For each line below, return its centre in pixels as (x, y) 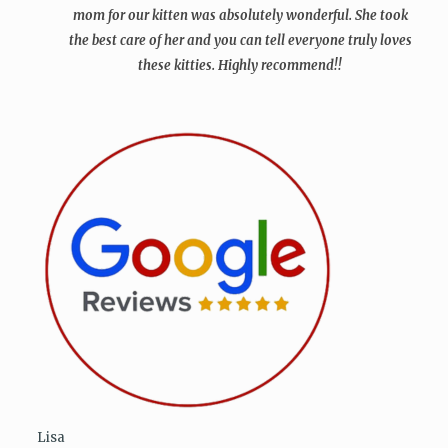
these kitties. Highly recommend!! (240, 65)
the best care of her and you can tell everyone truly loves (240, 40)
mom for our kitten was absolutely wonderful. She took (240, 15)
